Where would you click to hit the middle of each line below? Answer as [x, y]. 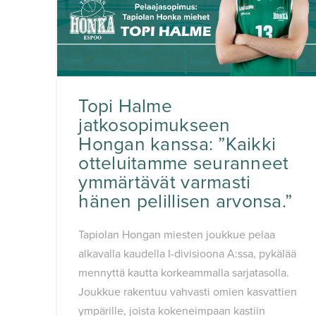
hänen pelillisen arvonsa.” [186, 202]
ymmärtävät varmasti [165, 183]
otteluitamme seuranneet [184, 164]
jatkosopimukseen [154, 126]
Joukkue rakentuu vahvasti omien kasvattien [188, 292]
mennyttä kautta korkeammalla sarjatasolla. [184, 273]
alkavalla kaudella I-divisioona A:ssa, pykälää [188, 254]
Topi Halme [125, 107]
